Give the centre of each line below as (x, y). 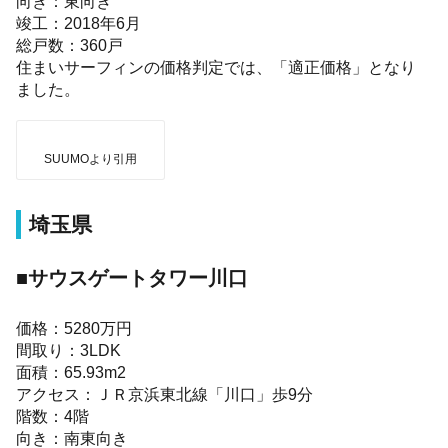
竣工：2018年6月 (79, 23)
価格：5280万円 (74, 328)
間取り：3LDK (69, 350)
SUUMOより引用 (91, 159)
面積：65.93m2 (71, 372)
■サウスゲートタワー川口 (132, 278)
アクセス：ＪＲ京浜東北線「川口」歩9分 (165, 394)
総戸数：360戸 (70, 45)
